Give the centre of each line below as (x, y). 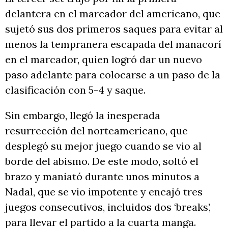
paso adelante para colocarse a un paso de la (113, 74)
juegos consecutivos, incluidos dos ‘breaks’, (108, 207)
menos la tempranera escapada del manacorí (113, 44)
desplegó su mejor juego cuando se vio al (103, 146)
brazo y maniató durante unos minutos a (102, 176)
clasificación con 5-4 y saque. (75, 90)
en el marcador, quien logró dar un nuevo (104, 59)
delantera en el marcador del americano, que (113, 13)
